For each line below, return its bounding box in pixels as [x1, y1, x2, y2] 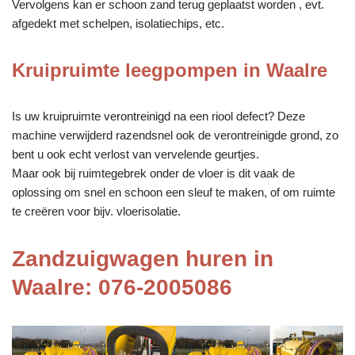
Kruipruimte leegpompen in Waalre [12, 59, 327, 81]
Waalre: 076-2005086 [12, 274, 232, 300]
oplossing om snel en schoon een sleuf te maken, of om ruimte [12, 185, 335, 199]
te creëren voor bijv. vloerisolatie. [12, 204, 181, 218]
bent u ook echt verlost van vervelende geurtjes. [12, 147, 259, 161]
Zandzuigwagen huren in [12, 246, 273, 271]
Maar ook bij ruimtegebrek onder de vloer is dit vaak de [12, 166, 295, 180]
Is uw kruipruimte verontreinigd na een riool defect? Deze [12, 109, 305, 123]
